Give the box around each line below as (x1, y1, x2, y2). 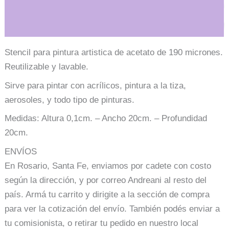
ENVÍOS (5, 147, 37, 157)
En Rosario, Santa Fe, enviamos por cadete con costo (5, 161, 212, 171)
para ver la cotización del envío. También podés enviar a (5, 204, 220, 214)
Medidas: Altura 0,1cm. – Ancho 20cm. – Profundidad (5, 113, 208, 124)
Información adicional (5, 10, 94, 20)
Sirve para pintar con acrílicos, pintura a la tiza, (5, 80, 187, 90)
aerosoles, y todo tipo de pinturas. (5, 95, 135, 105)
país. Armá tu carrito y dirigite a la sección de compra (5, 190, 210, 200)
